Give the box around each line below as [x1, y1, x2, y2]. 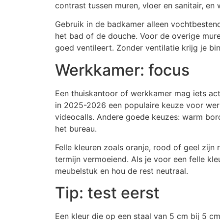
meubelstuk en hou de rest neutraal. [55, 166, 188, 176]
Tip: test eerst [55, 183, 160, 203]
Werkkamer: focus [55, 60, 190, 80]
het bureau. [55, 123, 97, 134]
